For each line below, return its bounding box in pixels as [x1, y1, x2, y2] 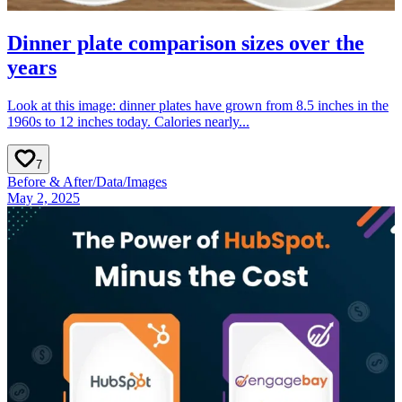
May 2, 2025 [7, 190, 80, 206]
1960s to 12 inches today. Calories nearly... [7, 114, 249, 130]
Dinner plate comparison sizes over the [7, 31, 364, 56]
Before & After [7, 174, 92, 190]
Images [127, 174, 167, 190]
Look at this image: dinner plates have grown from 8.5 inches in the [7, 98, 389, 114]
